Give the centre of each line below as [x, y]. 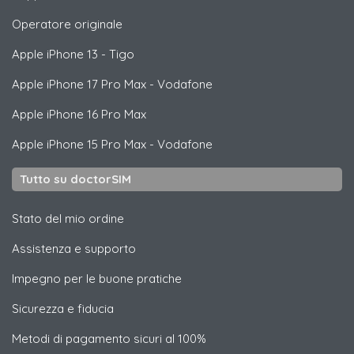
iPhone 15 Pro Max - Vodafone [128, 144]
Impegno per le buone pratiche [97, 279]
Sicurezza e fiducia [63, 309]
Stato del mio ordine [68, 218]
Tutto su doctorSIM [75, 179]
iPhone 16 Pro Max [95, 114]
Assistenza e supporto [74, 249]
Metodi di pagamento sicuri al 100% [109, 339]
